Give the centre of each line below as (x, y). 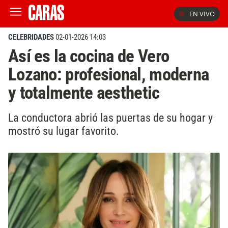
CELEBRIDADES (31, 37)
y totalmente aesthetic (84, 93)
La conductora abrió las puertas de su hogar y (110, 117)
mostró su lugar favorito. (64, 131)
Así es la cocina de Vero (89, 56)
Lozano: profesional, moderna (109, 74)
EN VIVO (202, 14)
